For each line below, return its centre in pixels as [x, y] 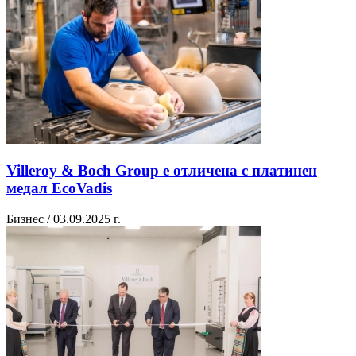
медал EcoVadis [59, 188]
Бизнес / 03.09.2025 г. [64, 219]
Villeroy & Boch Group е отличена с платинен [162, 170]
